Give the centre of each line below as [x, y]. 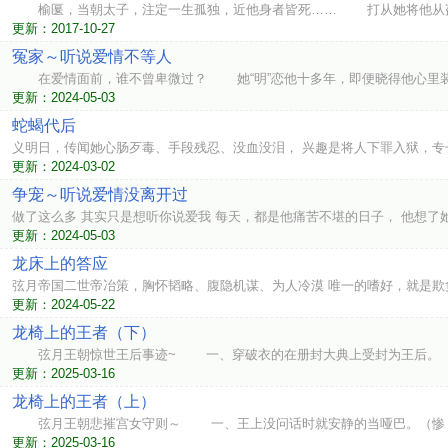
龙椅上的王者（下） [84, 332]
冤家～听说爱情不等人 [92, 56]
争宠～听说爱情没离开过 [100, 194]
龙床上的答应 [60, 263]
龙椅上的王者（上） [84, 401]
